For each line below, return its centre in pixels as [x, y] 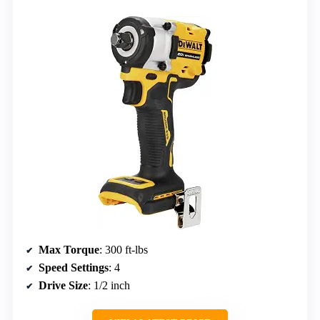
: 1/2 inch [109, 286]
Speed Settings [74, 268]
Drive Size [63, 286]
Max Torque [69, 250]
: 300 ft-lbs [124, 250]
